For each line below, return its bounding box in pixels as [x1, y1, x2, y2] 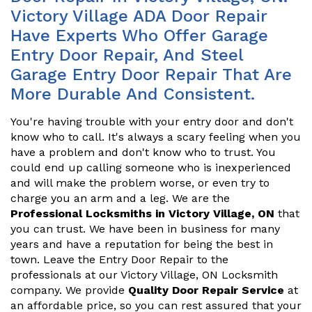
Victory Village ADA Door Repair [10, 6, 267, 26]
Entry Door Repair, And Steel [10, 45, 243, 65]
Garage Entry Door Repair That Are [10, 65, 292, 84]
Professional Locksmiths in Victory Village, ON [10, 207, 274, 220]
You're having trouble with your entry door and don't [10, 115, 293, 128]
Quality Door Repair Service [128, 283, 284, 297]
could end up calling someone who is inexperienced [10, 161, 291, 174]
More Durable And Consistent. [10, 84, 255, 104]
